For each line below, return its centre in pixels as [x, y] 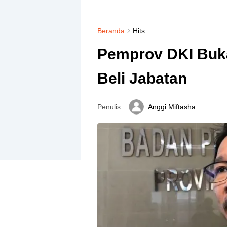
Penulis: [110, 107]
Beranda [111, 31]
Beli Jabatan [142, 78]
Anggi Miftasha [172, 107]
